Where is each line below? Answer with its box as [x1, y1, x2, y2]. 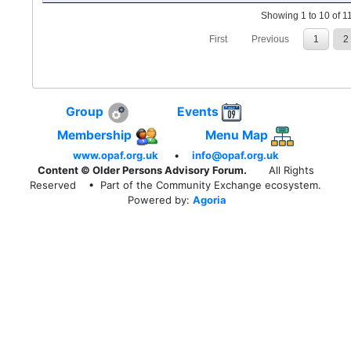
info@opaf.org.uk [191, 148, 279, 161]
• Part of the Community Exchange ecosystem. [89, 178, 321, 191]
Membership [56, 127, 135, 143]
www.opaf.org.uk [72, 148, 158, 161]
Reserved [30, 178, 76, 191]
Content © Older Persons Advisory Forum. [37, 163, 247, 176]
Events [177, 103, 222, 119]
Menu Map [204, 127, 271, 143]
